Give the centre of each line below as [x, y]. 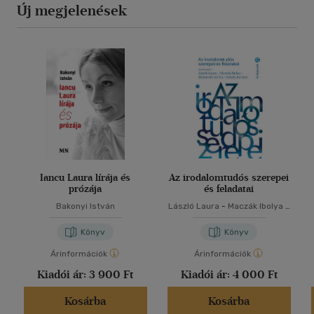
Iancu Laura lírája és [85, 178]
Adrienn [229, 229]
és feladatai [229, 189]
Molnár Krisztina [211, 218]
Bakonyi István [85, 206]
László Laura [194, 206]
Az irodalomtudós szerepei [229, 178]
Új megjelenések [72, 11]
